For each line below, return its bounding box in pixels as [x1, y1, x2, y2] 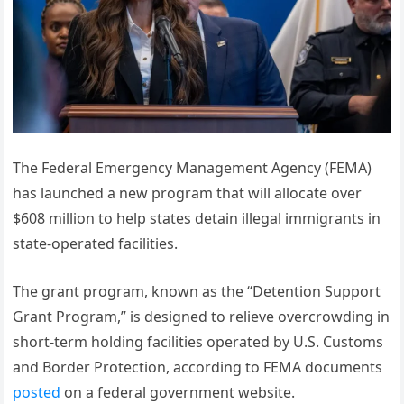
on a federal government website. [60, 382, 296, 402]
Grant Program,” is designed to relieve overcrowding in [13, 307, 390, 326]
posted [13, 382, 61, 402]
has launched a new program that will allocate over [13, 183, 363, 203]
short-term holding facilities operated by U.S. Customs [13, 332, 384, 352]
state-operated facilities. [13, 234, 179, 253]
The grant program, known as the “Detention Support [13, 281, 381, 301]
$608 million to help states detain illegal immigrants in [13, 208, 381, 228]
